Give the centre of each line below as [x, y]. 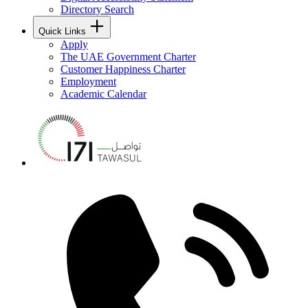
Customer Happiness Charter [123, 69]
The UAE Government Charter [128, 56]
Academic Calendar [103, 93]
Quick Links [62, 31]
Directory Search [97, 9]
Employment [88, 81]
